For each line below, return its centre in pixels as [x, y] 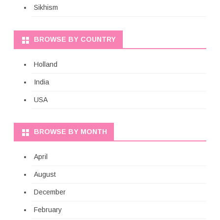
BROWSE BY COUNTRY [75, 40]
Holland [46, 65]
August [45, 175]
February [48, 210]
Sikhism [46, 8]
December [50, 192]
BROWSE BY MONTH [70, 132]
